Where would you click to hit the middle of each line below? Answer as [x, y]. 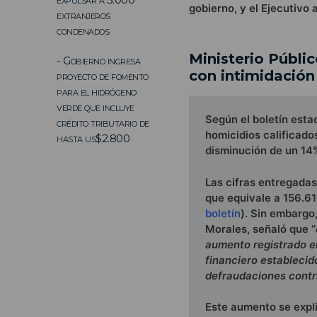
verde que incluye [96, 107]
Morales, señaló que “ [260, 229]
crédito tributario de [103, 122]
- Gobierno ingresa [98, 60]
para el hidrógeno [97, 91]
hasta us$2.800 [93, 138]
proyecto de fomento [103, 76]
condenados [83, 30]
